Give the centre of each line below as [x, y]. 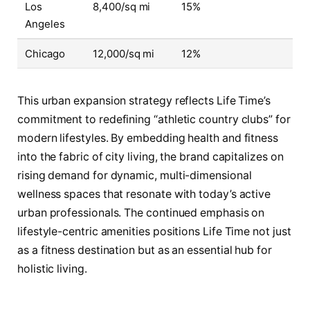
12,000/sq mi [124, 54]
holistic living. [52, 269]
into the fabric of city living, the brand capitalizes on [151, 157]
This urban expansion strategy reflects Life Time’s [144, 101]
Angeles [45, 24]
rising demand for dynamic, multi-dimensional [135, 176]
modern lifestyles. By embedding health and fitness [148, 138]
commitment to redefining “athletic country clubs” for [154, 120]
